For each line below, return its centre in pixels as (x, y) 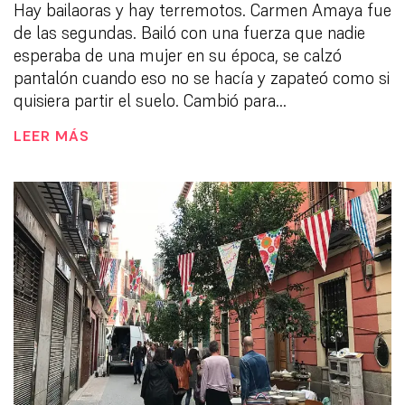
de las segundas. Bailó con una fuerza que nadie (189, 32)
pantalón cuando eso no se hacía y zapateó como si (202, 77)
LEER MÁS (52, 135)
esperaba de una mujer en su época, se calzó (178, 55)
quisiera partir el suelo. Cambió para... (150, 100)
